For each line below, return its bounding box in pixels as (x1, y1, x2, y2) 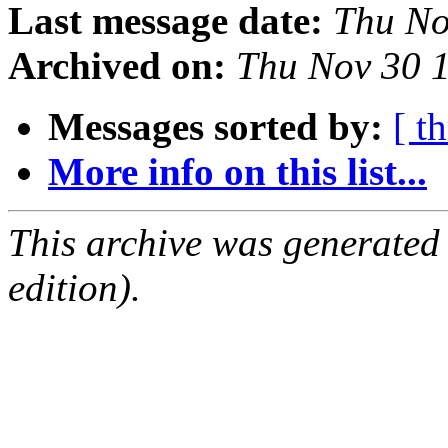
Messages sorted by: (48, 105, 383, 149)
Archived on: (8, 44, 226, 88)
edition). (8, 266, 141, 310)
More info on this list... (48, 150, 427, 194)
